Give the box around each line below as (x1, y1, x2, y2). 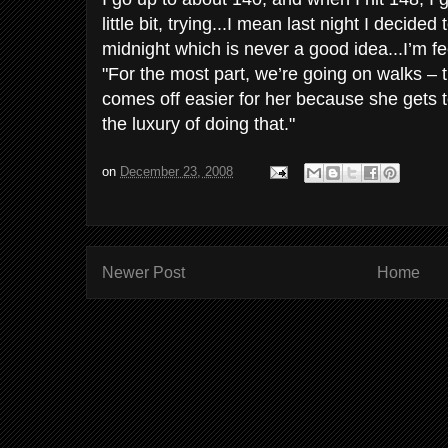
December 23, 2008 (120, 164, 233, 180)
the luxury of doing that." (102, 114, 295, 134)
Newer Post (102, 264, 185, 281)
